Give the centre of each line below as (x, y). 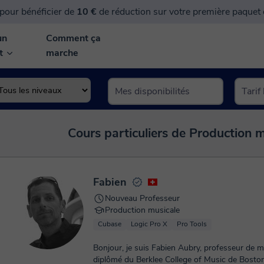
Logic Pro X (149, 224)
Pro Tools (192, 224)
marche (62, 53)
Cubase (110, 224)
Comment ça (74, 38)
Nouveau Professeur (142, 198)
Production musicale (142, 210)
